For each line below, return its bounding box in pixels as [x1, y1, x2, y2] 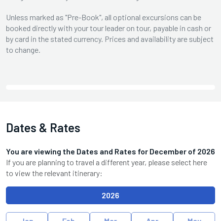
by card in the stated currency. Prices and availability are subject [6, 34, 214, 43]
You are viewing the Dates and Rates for [6, 146, 149, 156]
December [149, 146, 188, 156]
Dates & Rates [6, 120, 80, 135]
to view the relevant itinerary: [6, 168, 103, 178]
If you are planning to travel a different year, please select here [6, 157, 207, 167]
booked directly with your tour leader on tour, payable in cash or [6, 23, 211, 33]
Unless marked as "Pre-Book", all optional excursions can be [6, 12, 201, 22]
